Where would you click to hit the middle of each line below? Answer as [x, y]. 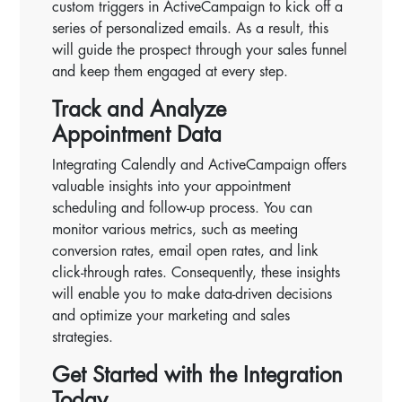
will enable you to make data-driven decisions [192, 294]
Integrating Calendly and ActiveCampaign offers [200, 165]
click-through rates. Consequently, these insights [197, 272]
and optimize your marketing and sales [171, 315]
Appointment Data [137, 134]
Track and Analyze [140, 109]
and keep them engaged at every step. [170, 71]
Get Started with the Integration [198, 375]
